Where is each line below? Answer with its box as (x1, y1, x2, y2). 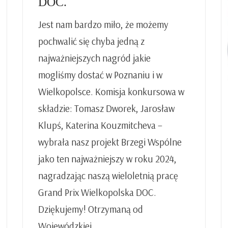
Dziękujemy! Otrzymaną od (38, 203, 143, 215)
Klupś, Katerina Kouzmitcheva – (38, 119, 162, 131)
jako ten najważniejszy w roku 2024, (38, 152, 177, 165)
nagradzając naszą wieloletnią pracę (38, 169, 178, 182)
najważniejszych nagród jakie (38, 51, 151, 64)
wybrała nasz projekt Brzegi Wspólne (38, 135, 182, 148)
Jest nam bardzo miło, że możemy (38, 18, 168, 31)
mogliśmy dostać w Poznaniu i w (38, 68, 162, 81)
